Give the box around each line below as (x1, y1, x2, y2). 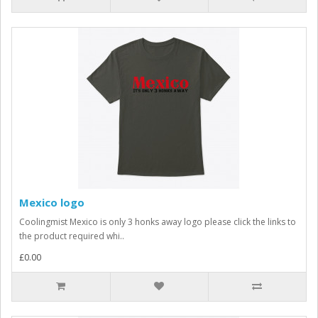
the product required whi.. (19, 230, 124, 242)
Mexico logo (19, 195, 84, 209)
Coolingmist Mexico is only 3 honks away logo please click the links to (19, 216, 296, 228)
